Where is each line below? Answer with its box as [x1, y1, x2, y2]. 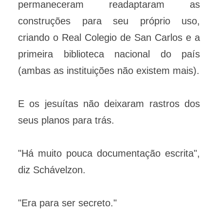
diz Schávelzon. [18, 164, 86, 176]
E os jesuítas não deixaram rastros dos [18, 98, 200, 109]
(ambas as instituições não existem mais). [18, 65, 200, 76]
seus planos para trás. [18, 115, 114, 126]
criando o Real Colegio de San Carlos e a [18, 32, 200, 43]
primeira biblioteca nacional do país [18, 49, 200, 60]
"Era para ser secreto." [18, 198, 117, 209]
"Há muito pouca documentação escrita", [18, 148, 200, 159]
